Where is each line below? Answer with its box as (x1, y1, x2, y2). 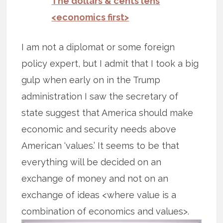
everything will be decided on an (21, 157, 162, 168)
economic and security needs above (21, 124, 177, 135)
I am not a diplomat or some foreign (21, 42, 175, 53)
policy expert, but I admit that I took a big (21, 58, 199, 69)
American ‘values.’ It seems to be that (21, 140, 180, 151)
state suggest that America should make (21, 108, 194, 118)
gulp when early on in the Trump (21, 75, 161, 86)
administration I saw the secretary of (21, 91, 179, 102)
